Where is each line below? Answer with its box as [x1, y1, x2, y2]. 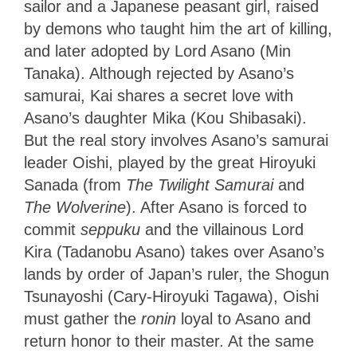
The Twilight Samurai [126, 175, 273, 194]
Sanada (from [24, 175, 126, 194]
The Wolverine [24, 198, 126, 216]
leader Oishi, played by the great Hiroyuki [24, 153, 316, 171]
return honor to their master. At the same [24, 331, 314, 350]
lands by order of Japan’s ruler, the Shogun [24, 265, 329, 283]
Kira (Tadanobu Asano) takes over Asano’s [24, 242, 324, 261]
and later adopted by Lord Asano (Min [24, 41, 291, 60]
